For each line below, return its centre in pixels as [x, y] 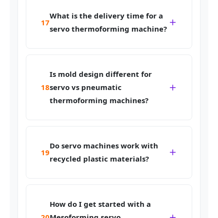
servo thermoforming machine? [108, 29]
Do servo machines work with [104, 146]
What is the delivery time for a [106, 16]
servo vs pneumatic [86, 87]
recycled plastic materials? [99, 159]
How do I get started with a [100, 204]
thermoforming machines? [99, 100]
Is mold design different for [101, 74]
